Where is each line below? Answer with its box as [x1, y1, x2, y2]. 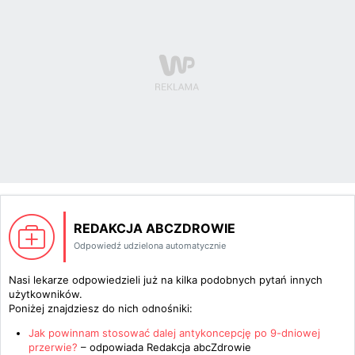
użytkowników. [9, 288, 82, 300]
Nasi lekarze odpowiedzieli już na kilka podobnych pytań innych [9, 273, 323, 286]
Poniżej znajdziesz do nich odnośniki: [9, 302, 193, 315]
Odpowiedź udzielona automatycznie [74, 240, 226, 251]
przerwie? [29, 341, 81, 353]
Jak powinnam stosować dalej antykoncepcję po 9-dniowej [29, 326, 320, 339]
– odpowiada [81, 341, 147, 353]
